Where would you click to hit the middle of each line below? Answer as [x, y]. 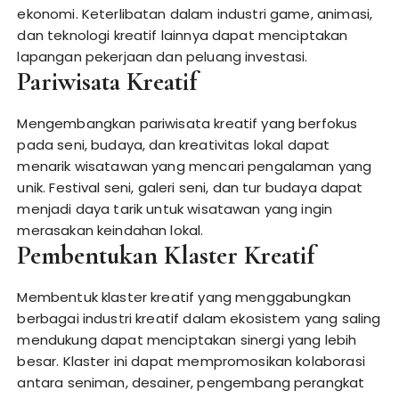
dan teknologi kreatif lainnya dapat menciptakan [183, 35]
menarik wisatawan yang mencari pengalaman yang [195, 166]
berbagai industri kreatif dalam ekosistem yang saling [199, 318]
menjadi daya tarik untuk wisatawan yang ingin [175, 209]
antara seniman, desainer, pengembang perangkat [191, 383]
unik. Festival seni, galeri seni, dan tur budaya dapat [190, 187]
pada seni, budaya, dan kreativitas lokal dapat [174, 145]
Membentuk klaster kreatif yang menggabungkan [184, 297]
